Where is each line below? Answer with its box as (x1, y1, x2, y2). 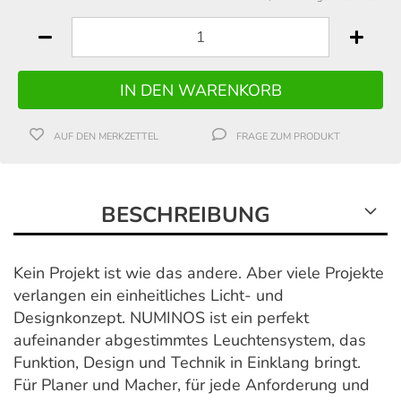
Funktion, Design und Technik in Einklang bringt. (13, 352, 361, 374)
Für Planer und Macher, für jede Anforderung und (13, 374, 370, 397)
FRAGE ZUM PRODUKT (236, 130, 341, 144)
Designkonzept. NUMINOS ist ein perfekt (13, 307, 309, 329)
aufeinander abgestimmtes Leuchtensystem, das (13, 329, 366, 352)
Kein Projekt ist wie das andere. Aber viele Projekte (13, 262, 384, 285)
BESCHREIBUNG (101, 200, 270, 230)
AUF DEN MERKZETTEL (54, 130, 159, 144)
